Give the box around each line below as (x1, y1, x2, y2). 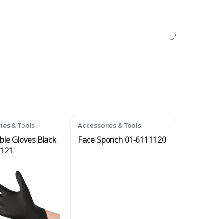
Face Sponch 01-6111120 (78, 134, 166, 146)
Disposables (78, 127, 117, 135)
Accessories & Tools (78, 121, 141, 129)
